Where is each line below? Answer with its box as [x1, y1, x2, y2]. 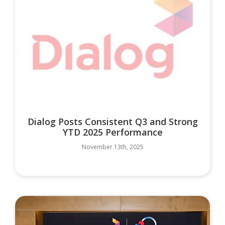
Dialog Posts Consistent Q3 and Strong [27, 115, 198, 128]
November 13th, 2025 [81, 142, 144, 151]
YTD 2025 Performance [62, 126, 163, 138]
